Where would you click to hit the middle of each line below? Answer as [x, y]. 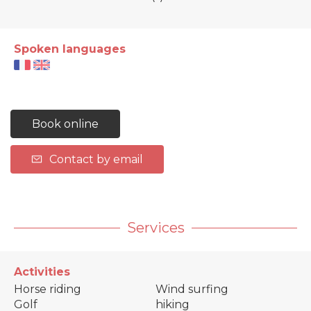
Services [155, 228]
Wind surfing [192, 289]
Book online [65, 124]
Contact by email [96, 160]
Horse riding [48, 289]
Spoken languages [70, 49]
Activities [42, 272]
